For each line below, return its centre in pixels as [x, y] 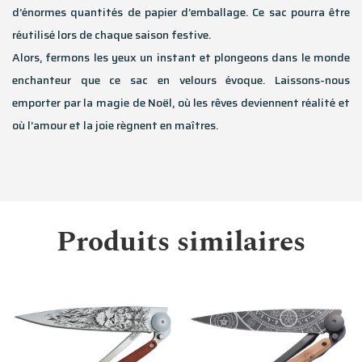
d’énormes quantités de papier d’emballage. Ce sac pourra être [181, 13]
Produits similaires [181, 242]
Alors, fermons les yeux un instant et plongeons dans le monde [181, 58]
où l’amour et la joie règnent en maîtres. [115, 126]
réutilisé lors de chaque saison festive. [112, 35]
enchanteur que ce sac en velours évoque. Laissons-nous [181, 80]
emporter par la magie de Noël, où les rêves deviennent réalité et [181, 103]
